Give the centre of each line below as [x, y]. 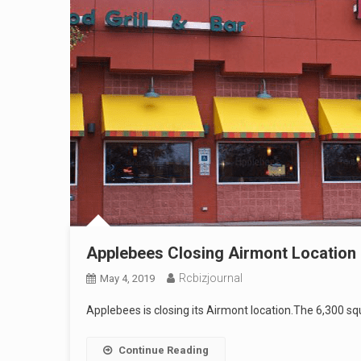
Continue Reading [164, 350]
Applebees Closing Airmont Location [221, 253]
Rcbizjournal [211, 278]
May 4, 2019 [127, 278]
